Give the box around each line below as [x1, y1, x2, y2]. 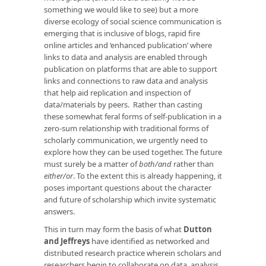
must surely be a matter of [44, 158, 139, 169]
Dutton [183, 223, 212, 235]
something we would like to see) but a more [44, 4, 198, 15]
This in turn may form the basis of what [44, 223, 182, 235]
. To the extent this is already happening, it [73, 170, 222, 181]
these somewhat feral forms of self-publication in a [44, 110, 221, 122]
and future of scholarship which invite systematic [44, 194, 216, 205]
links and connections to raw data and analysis [44, 75, 208, 86]
